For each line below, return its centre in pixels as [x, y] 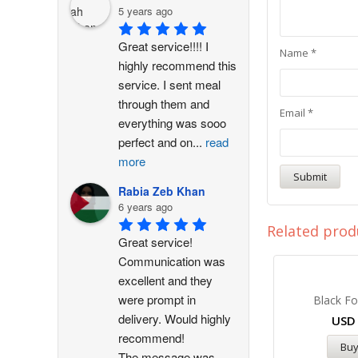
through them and [164, 103]
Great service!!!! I [163, 46]
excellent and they [165, 280]
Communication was [172, 261]
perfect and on [155, 141]
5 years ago [145, 11]
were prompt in [157, 299]
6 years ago [145, 207]
